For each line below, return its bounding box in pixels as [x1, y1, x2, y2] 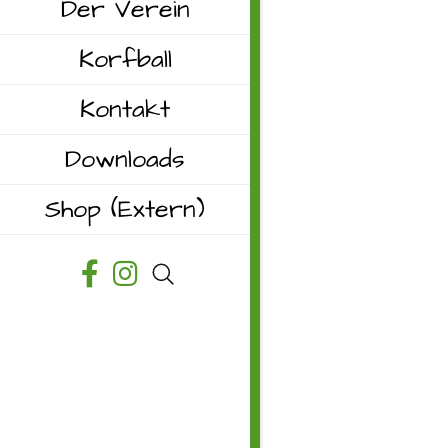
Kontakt [80, 92, 170, 127]
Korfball [78, 42, 172, 77]
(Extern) [111, 192, 205, 227]
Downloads [65, 142, 185, 177]
